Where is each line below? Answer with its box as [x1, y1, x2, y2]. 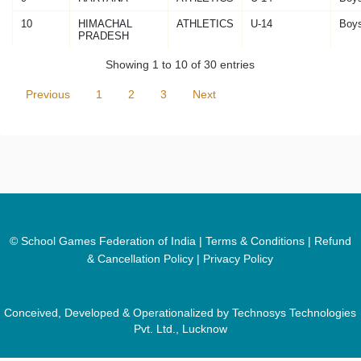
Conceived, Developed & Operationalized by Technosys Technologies [4, 306, 357, 320]
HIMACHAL [78, 18, 132, 30]
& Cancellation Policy [87, 252, 194, 266]
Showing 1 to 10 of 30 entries [106, 57, 255, 71]
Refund [314, 234, 351, 248]
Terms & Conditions [205, 234, 305, 248]
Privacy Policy [203, 252, 274, 266]
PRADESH [78, 30, 129, 42]
